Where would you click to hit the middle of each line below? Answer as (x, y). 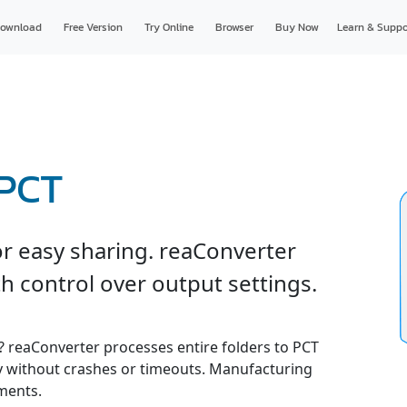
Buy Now (297, 27)
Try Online (169, 27)
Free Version (93, 27)
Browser (234, 27)
